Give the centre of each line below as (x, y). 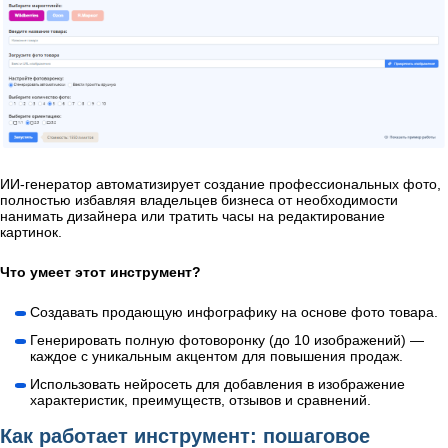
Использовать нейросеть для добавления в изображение (217, 384)
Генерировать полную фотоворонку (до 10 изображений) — (227, 340)
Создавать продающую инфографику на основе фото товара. (234, 312)
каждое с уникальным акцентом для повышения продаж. (216, 356)
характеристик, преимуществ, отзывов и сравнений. (200, 400)
